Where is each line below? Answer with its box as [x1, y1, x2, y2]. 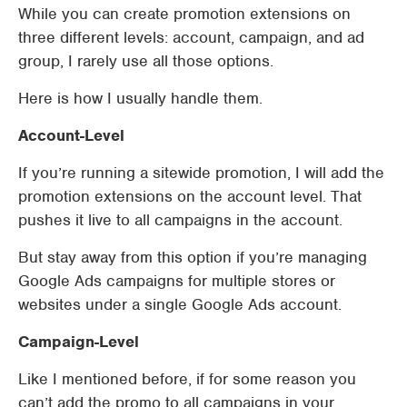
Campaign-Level [18, 332, 139, 352]
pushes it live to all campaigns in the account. [18, 210, 342, 230]
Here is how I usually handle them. [18, 88, 263, 108]
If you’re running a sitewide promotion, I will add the [18, 163, 384, 183]
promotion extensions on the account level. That [18, 186, 362, 206]
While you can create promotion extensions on [18, 4, 351, 24]
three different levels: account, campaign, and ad [18, 27, 364, 47]
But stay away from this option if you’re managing [18, 247, 367, 267]
